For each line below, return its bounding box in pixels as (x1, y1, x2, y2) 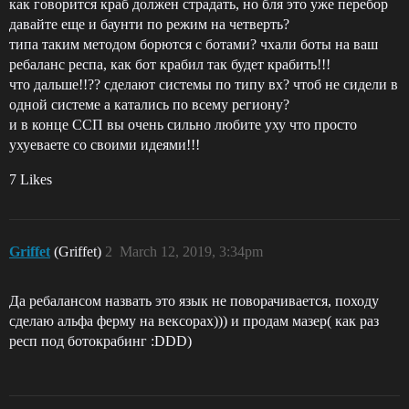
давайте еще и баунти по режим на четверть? (9, 16, 289, 32)
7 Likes (9, 172, 52, 187)
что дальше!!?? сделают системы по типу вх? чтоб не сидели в (9, 77, 398, 92)
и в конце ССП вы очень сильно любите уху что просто (9, 117, 357, 132)
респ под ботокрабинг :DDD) (9, 333, 192, 349)
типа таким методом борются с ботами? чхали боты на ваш (9, 37, 378, 52)
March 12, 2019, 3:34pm (120, 244, 263, 259)
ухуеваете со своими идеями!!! (9, 137, 200, 152)
